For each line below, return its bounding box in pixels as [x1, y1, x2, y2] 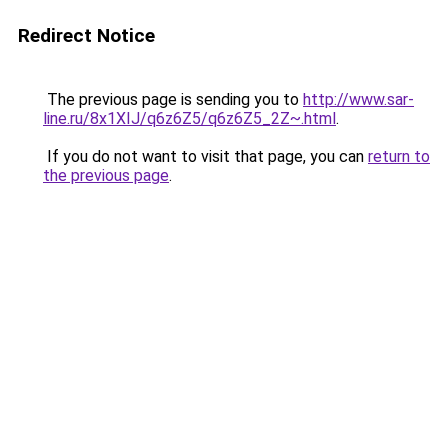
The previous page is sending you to [43, 90, 303, 109]
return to [368, 147, 430, 166]
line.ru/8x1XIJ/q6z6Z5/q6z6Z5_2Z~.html [43, 109, 336, 128]
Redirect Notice [18, 24, 155, 47]
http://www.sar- [303, 90, 414, 109]
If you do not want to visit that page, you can [43, 147, 368, 166]
